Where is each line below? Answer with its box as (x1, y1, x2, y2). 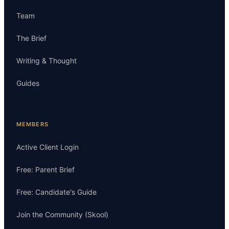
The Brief (16, 34, 47, 43)
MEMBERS (16, 121, 49, 128)
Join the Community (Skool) (16, 210, 108, 219)
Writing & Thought (16, 56, 77, 65)
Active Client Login (16, 143, 79, 152)
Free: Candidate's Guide (16, 188, 97, 197)
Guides (16, 79, 39, 88)
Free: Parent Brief (16, 165, 75, 174)
